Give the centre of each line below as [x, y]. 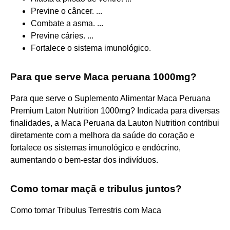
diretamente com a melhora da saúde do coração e [102, 135]
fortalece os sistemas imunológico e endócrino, [95, 147]
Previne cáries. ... [62, 35]
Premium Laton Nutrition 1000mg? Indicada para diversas [115, 110]
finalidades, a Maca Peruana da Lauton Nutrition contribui [115, 123]
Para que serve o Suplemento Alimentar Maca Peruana [110, 98]
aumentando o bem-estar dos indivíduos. [84, 160]
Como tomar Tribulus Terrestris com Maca [86, 210]
